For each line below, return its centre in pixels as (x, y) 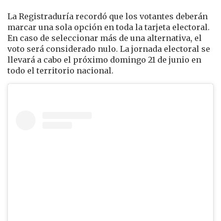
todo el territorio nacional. (60, 71)
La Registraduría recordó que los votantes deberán (108, 16)
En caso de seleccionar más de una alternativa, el (105, 38)
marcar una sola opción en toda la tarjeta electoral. (109, 27)
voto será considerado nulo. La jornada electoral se (109, 49)
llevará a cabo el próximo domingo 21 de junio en (104, 60)
